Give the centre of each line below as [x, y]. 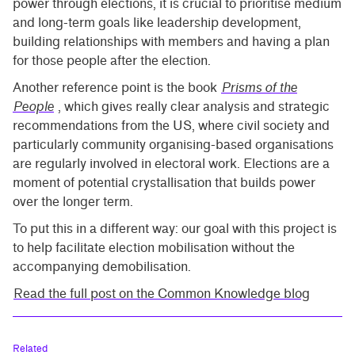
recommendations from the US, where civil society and [171, 126]
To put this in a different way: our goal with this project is [175, 229]
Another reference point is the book [116, 88]
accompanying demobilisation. [102, 267]
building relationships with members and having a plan [171, 42]
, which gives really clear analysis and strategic [192, 107]
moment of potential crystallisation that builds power [164, 183]
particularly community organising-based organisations [173, 145]
